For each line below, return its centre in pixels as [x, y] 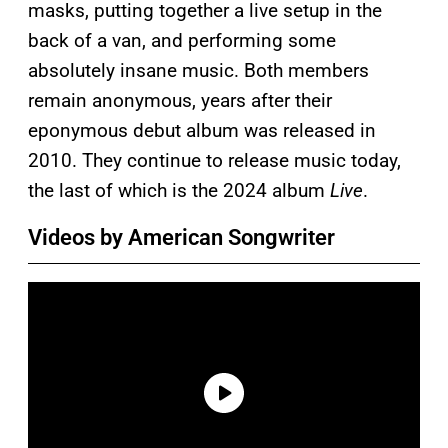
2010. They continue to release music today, [214, 160]
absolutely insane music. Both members [198, 70]
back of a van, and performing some [182, 40]
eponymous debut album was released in [202, 130]
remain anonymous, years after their [180, 100]
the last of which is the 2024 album [179, 190]
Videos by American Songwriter [181, 237]
